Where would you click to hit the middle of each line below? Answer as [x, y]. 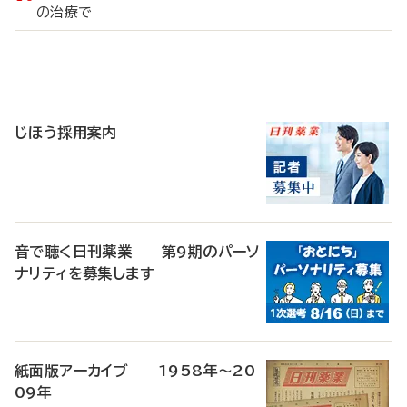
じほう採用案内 [66, 133]
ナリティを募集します [84, 273]
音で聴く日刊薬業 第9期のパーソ [138, 252]
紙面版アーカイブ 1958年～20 [135, 371]
